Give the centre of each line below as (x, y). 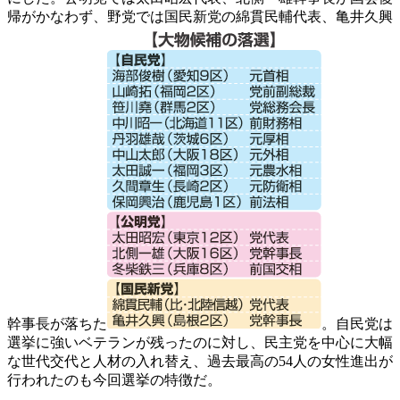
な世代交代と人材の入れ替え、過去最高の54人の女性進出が (200, 361)
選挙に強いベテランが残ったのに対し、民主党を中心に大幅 (200, 342)
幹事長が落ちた (57, 323)
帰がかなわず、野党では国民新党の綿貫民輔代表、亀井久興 (200, 16)
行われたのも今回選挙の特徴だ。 (114, 379)
